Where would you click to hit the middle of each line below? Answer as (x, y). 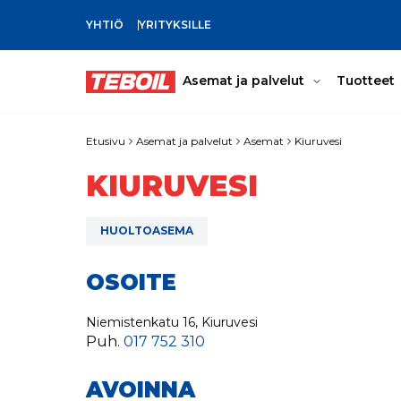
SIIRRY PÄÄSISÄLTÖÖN (152, 30)
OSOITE (131, 282)
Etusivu (106, 141)
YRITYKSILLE (175, 25)
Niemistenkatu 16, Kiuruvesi (172, 322)
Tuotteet (366, 81)
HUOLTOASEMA (147, 230)
